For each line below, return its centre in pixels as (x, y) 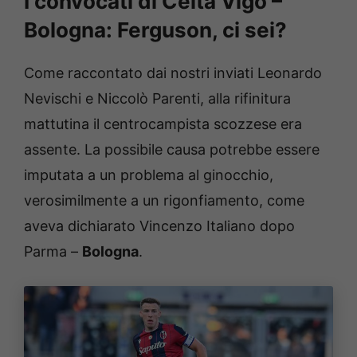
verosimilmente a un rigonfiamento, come (164, 200)
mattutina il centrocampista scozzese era (163, 124)
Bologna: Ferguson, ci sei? (155, 29)
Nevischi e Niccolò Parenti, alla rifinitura (157, 98)
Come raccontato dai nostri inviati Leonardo (173, 73)
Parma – (53, 251)
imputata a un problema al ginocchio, (149, 175)
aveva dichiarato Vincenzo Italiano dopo (159, 226)
